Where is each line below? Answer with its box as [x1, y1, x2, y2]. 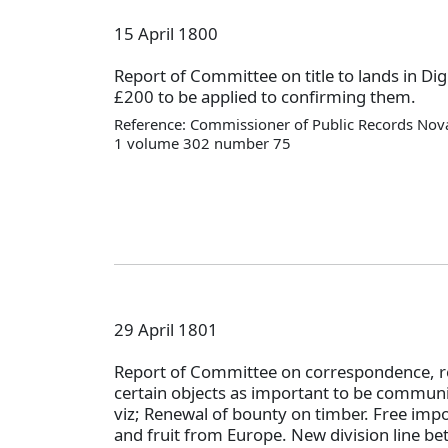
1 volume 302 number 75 [114, 132, 291, 153]
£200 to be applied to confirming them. [114, 85, 416, 109]
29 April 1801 [114, 317, 218, 341]
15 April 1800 [114, 21, 218, 45]
